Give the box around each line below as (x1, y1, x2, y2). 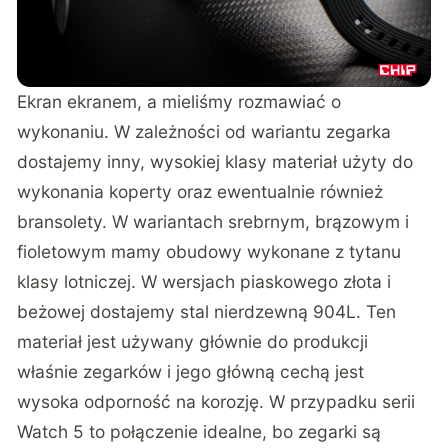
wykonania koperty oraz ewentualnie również (17, 181, 384, 203)
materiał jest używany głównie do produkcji (17, 331, 369, 353)
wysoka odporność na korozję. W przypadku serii (17, 391, 416, 413)
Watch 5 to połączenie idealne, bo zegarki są (17, 421, 382, 443)
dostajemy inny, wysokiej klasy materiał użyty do (17, 151, 414, 173)
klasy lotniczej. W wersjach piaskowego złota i (17, 271, 392, 293)
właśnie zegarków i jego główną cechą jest (17, 361, 365, 383)
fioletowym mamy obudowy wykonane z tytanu (17, 241, 402, 263)
